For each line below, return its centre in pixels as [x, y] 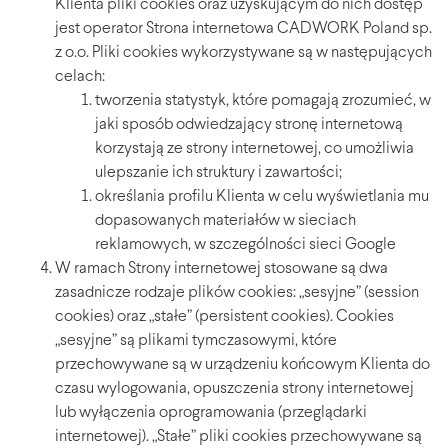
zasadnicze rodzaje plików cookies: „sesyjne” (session [237, 293]
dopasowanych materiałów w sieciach [225, 221]
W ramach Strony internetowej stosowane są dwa [221, 269]
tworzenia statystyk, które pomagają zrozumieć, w [263, 101]
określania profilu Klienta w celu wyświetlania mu [262, 197]
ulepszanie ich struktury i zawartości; [218, 173]
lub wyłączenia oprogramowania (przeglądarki [211, 413]
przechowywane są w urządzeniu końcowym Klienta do [242, 365]
